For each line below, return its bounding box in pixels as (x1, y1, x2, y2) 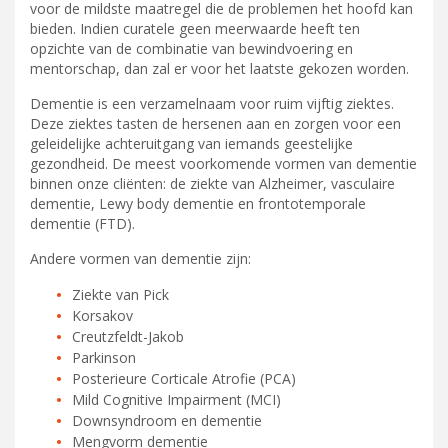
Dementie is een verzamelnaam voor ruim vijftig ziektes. (30, 93, 394, 113)
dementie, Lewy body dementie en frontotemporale (30, 193, 366, 213)
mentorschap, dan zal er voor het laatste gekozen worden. (30, 58, 409, 78)
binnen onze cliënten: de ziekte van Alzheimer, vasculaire (30, 173, 395, 193)
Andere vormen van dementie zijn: (30, 248, 251, 268)
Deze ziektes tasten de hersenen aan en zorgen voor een (30, 113, 401, 133)
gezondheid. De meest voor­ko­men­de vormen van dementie (30, 153, 417, 173)
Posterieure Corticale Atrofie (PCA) (72, 368, 297, 388)
